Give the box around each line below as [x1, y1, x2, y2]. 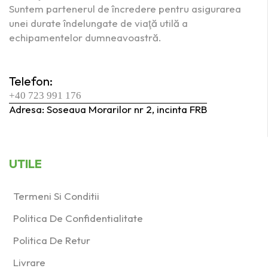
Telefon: [9, 73, 53, 89]
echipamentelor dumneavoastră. [9, 31, 162, 44]
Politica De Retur [13, 234, 90, 247]
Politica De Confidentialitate [13, 212, 143, 225]
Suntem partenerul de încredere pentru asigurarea [9, 2, 241, 16]
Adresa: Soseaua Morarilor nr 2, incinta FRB [9, 103, 207, 116]
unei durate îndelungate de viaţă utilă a [9, 17, 188, 30]
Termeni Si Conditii [13, 190, 99, 203]
